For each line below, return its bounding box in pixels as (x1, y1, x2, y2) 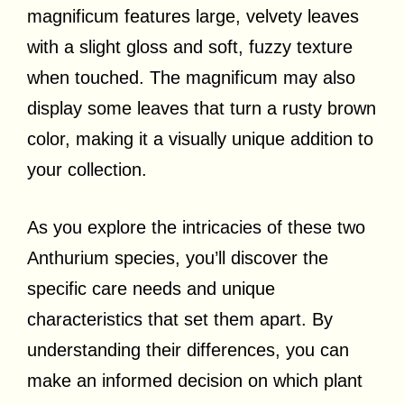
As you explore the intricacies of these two (27, 216, 365, 237)
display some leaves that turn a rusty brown (27, 97, 376, 118)
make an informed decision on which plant (27, 370, 363, 390)
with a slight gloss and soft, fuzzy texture (27, 36, 353, 57)
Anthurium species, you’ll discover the (27, 247, 328, 268)
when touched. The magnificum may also (27, 67, 355, 87)
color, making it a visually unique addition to (27, 128, 373, 149)
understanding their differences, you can (27, 339, 349, 360)
